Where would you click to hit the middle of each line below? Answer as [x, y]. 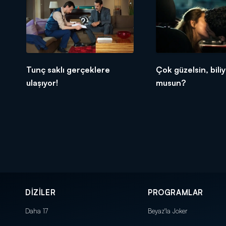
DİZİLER [41, 192]
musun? [171, 82]
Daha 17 [37, 211]
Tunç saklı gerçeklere [68, 69]
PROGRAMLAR [176, 192]
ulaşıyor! [42, 82]
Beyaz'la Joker [167, 211]
